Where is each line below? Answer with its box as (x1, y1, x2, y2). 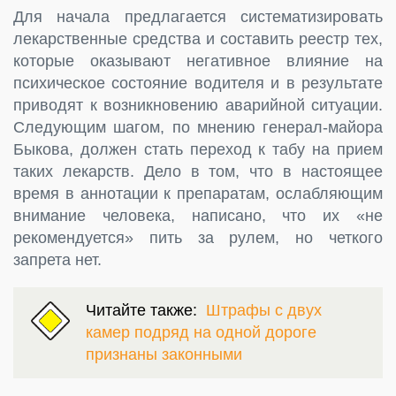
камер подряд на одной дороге (86, 323, 316, 341)
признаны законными (86, 345, 242, 363)
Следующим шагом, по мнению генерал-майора (13, 118, 383, 136)
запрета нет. (13, 250, 102, 269)
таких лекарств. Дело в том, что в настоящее (13, 162, 383, 180)
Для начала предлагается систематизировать (13, 7, 383, 26)
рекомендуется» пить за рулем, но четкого (13, 228, 383, 247)
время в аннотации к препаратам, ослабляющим (13, 184, 383, 202)
